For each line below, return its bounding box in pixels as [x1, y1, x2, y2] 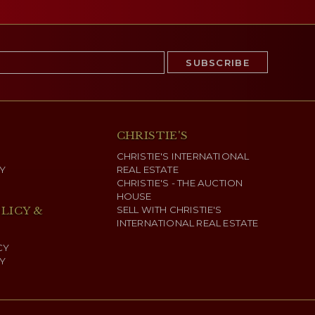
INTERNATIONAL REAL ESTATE [116, 217, 259, 229]
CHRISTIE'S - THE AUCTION [116, 177, 243, 189]
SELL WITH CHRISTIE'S [116, 204, 222, 216]
